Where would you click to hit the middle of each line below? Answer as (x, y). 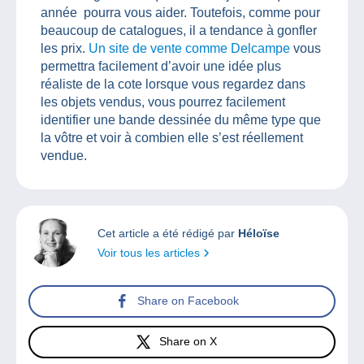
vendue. (64, 155)
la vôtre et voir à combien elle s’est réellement (172, 137)
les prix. (65, 48)
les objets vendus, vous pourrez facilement (163, 102)
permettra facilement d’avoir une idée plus (161, 66)
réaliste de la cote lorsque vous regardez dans (173, 84)
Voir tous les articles (150, 252)
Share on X (188, 342)
